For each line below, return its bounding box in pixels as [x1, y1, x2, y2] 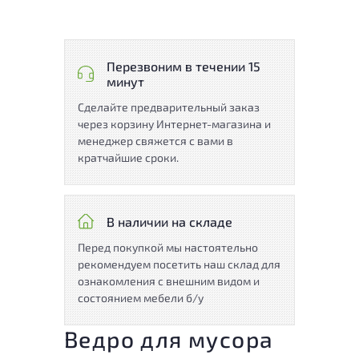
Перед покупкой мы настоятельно [78, 240, 258, 254]
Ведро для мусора [64, 325, 274, 353]
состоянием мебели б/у [78, 290, 204, 305]
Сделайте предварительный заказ [78, 99, 260, 114]
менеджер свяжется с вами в [78, 133, 233, 147]
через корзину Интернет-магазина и [78, 116, 271, 131]
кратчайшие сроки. [78, 150, 179, 164]
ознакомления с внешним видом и [78, 273, 260, 288]
